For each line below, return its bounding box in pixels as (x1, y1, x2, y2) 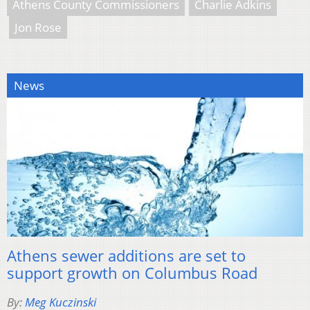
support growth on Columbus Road (7, 262, 257, 283)
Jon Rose (15, 19, 62, 36)
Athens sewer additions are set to (7, 244, 246, 266)
